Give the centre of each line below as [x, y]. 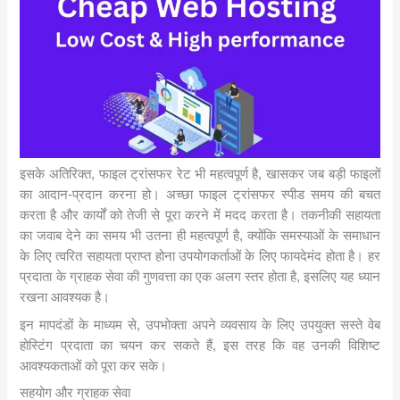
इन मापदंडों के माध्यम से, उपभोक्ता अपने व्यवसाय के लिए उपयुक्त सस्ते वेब [200, 325]
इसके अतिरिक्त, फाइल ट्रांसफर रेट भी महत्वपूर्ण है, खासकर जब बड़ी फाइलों [200, 175]
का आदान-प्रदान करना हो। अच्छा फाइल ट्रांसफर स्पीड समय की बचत [200, 195]
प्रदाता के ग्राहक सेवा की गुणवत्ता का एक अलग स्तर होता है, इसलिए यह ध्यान [200, 277]
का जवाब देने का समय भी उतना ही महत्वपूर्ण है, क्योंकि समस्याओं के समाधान [200, 236]
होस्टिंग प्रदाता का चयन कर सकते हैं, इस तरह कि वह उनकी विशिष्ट [200, 345]
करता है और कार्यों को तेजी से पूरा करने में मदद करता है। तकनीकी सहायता [200, 216]
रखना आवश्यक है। [65, 298]
